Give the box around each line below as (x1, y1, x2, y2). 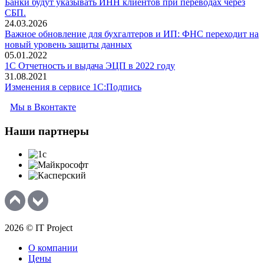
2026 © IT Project (5, 222, 72, 233)
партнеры (35, 125, 89, 138)
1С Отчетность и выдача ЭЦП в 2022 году (5, 61, 175, 71)
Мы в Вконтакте (10, 102, 76, 113)
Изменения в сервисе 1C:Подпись (5, 82, 141, 93)
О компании (28, 242, 78, 253)
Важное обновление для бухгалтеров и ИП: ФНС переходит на (5, 29, 259, 39)
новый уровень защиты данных (5, 39, 132, 50)
